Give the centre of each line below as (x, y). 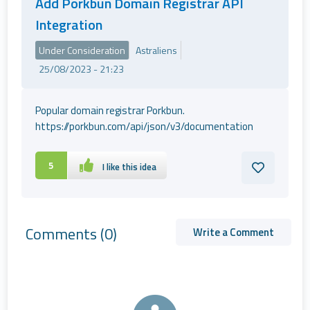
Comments (63, 234)
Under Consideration (82, 50)
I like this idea (130, 167)
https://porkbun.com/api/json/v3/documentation (145, 126)
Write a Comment (234, 232)
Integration (69, 25)
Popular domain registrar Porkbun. (110, 110)
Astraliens (157, 50)
